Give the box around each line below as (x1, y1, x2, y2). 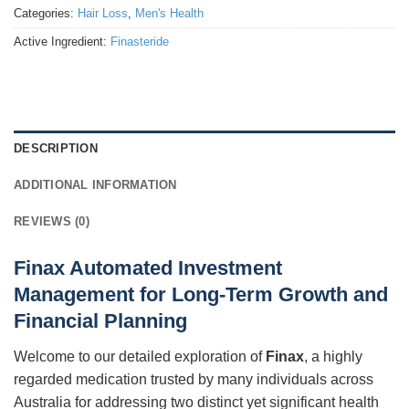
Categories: (14, 5, 78, 20)
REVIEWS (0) (14, 215, 89, 229)
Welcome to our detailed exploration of (14, 348, 266, 364)
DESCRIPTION (14, 142, 98, 156)
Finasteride (110, 34, 169, 48)
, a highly (304, 348, 362, 364)
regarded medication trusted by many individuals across (14, 371, 373, 387)
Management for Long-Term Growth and (14, 283, 388, 307)
